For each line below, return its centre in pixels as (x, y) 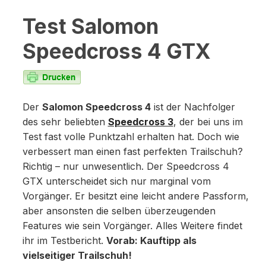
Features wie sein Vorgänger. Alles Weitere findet (132, 226)
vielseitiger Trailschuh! (77, 255)
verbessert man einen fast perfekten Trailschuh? (132, 151)
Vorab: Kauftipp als (151, 240)
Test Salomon (90, 26)
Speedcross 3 (140, 122)
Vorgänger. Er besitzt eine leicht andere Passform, (135, 196)
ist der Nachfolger (193, 107)
